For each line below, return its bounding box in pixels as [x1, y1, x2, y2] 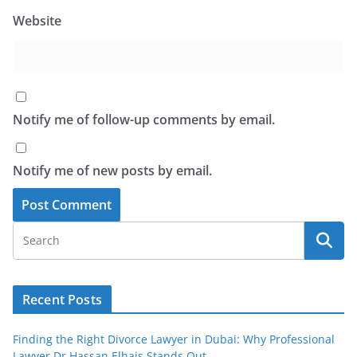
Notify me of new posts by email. [13, 161, 212, 179]
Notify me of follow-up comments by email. [13, 110, 275, 128]
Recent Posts [22, 290, 102, 308]
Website [13, 11, 61, 29]
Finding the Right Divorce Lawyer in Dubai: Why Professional [13, 331, 335, 347]
